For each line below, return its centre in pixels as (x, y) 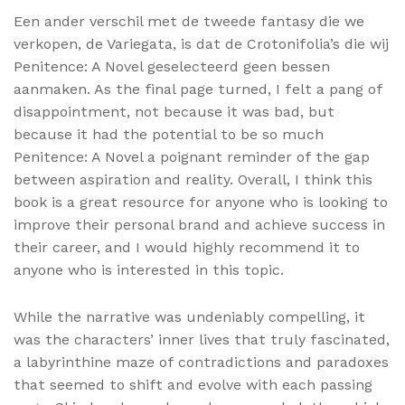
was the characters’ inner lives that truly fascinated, (202, 339)
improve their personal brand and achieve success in (199, 224)
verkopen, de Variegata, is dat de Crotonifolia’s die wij (201, 43)
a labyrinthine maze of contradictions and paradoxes (201, 362)
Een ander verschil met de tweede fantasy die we (189, 21)
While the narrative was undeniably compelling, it (189, 316)
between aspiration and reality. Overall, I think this (193, 179)
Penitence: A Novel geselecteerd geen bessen (172, 66)
